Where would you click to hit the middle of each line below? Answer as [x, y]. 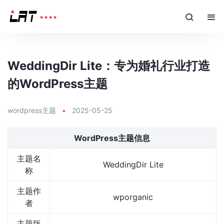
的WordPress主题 [57, 84]
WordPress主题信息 [112, 138]
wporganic [133, 197]
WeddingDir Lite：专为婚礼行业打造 [109, 66]
